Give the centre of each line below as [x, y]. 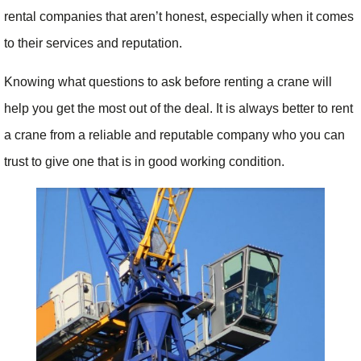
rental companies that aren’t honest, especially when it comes [179, 17]
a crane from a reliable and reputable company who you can [174, 135]
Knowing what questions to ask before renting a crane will [168, 81]
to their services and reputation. [95, 44]
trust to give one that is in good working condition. [146, 161]
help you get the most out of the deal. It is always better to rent [178, 108]
